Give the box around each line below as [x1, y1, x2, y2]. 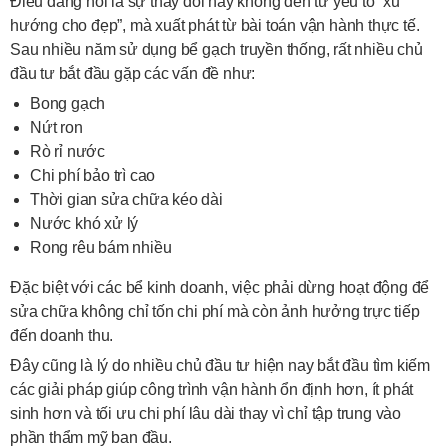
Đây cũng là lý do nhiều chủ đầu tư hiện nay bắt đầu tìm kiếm [10, 357, 430, 374]
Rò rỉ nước [30, 143, 105, 160]
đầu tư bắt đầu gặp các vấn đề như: [10, 65, 256, 82]
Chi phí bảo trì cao [30, 167, 156, 184]
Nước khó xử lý [30, 215, 139, 232]
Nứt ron [30, 119, 83, 136]
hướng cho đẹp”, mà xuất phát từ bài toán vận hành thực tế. [10, 17, 420, 34]
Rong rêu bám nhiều [30, 239, 172, 256]
